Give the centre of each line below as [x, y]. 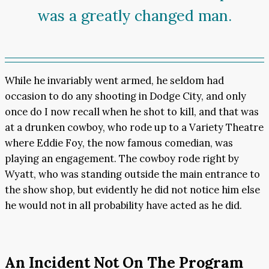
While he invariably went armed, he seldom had [114, 80]
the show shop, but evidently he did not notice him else [132, 189]
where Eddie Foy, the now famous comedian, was [119, 143]
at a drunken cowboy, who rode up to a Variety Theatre [134, 127]
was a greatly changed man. [134, 16]
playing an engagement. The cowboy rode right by [122, 158]
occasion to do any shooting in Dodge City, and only [125, 96]
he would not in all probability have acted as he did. [123, 205]
